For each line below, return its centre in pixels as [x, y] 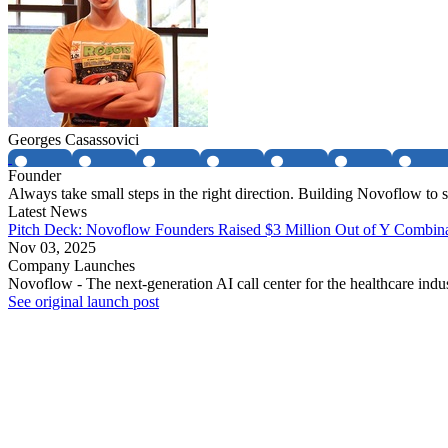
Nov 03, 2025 [52, 248]
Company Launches [71, 266]
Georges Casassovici [73, 140]
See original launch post [83, 302]
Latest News [47, 212]
